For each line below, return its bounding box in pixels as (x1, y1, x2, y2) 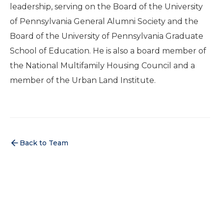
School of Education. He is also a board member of (10, 46, 206, 55)
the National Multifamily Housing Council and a (10, 61, 195, 70)
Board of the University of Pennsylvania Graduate (10, 31, 203, 41)
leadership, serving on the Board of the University (10, 2, 203, 11)
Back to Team (20, 138, 68, 147)
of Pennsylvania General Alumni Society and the (10, 17, 198, 26)
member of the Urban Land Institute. (10, 76, 156, 85)
